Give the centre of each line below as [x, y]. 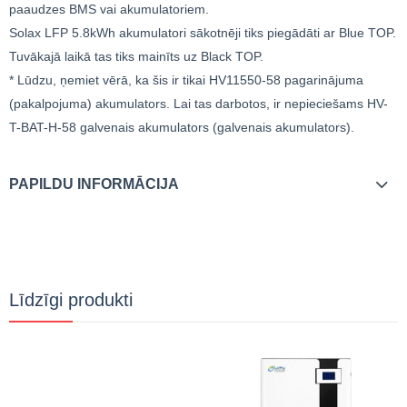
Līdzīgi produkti [71, 299]
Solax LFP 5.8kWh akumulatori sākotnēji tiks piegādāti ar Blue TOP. [203, 32]
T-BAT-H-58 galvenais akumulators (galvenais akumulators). [182, 127]
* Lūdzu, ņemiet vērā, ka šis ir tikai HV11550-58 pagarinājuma [186, 79]
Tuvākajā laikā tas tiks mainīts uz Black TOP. [136, 56]
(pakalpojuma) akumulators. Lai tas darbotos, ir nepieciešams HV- [199, 103]
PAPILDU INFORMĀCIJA [94, 184]
